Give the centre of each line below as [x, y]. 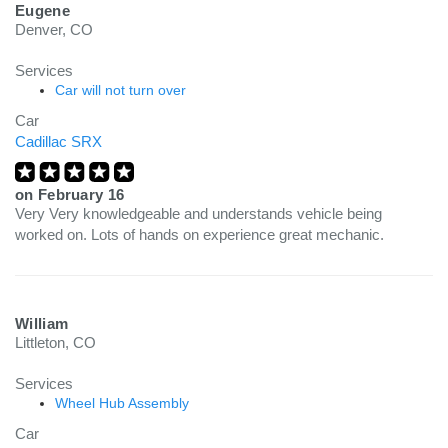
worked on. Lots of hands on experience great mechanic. [199, 234]
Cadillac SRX [58, 141]
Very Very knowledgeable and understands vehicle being [198, 213]
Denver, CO [54, 29]
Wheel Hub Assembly [122, 403]
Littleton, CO [55, 342]
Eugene [42, 10]
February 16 [81, 194]
